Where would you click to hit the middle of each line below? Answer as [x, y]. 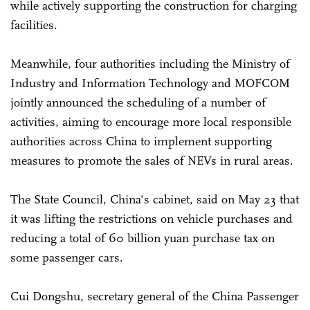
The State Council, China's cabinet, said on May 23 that [155, 199]
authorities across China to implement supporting [141, 141]
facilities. [34, 25]
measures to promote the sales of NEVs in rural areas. [152, 160]
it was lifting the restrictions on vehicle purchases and [152, 218]
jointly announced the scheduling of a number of [138, 102]
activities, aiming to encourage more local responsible [151, 121]
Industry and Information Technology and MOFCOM [150, 83]
